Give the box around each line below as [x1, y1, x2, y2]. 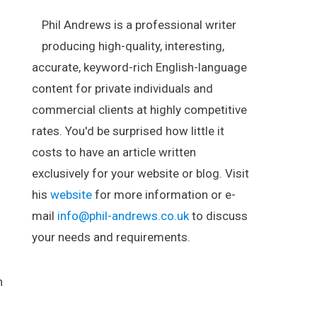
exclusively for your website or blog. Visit [32, 166, 250, 180]
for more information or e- [92, 188, 236, 202]
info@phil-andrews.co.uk [57, 209, 190, 223]
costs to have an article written [32, 145, 197, 159]
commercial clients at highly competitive [32, 103, 248, 117]
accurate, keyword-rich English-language [32, 60, 248, 74]
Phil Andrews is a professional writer [42, 18, 237, 32]
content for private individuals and [32, 81, 214, 96]
